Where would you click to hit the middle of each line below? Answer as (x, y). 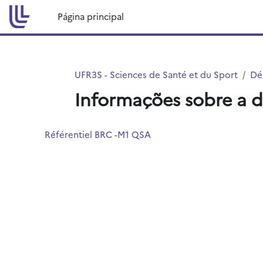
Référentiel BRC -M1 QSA (98, 134)
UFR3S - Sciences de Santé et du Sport (156, 74)
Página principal (91, 16)
